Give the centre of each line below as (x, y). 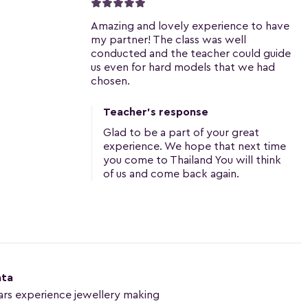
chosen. (110, 81)
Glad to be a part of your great (181, 132)
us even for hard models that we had (183, 67)
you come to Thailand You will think (192, 160)
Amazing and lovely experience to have (190, 26)
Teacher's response (156, 112)
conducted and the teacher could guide (191, 53)
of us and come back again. (171, 174)
